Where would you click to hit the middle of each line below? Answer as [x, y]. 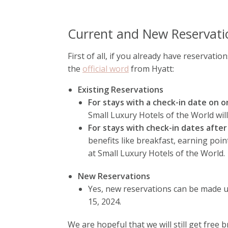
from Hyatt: [151, 69]
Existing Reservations [121, 90]
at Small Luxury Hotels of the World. [156, 153]
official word [106, 69]
